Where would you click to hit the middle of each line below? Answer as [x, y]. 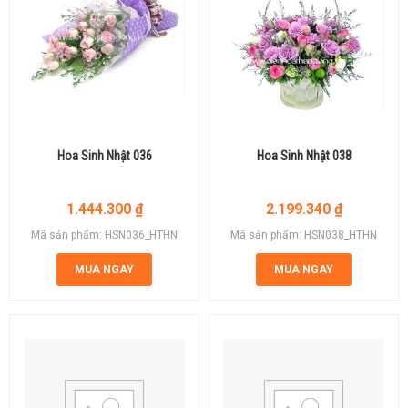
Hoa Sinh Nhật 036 [104, 155]
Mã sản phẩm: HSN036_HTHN [104, 235]
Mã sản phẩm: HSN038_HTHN [304, 235]
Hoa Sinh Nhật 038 [304, 155]
